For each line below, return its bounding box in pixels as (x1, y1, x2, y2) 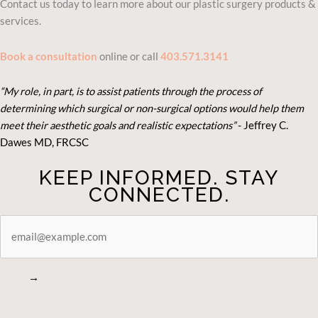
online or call (97, 50, 160, 62)
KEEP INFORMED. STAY (39, 165, 279, 190)
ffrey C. (254, 119, 288, 132)
